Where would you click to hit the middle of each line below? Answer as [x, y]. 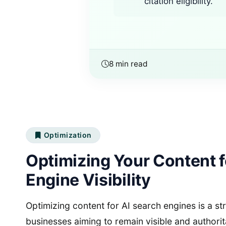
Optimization [68, 135]
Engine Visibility [88, 180]
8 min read [129, 64]
